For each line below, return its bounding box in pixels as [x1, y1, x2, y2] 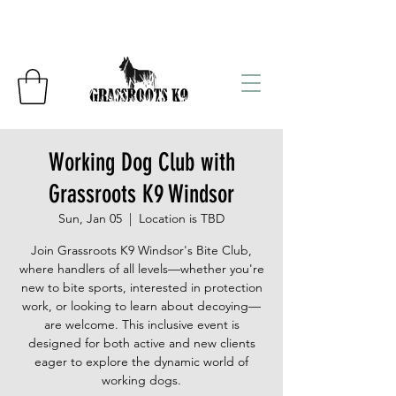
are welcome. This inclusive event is [43, 316, 240, 333]
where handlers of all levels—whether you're [19, 261, 264, 278]
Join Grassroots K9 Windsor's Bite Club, [31, 242, 252, 259]
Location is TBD [139, 210, 225, 227]
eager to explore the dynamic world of [34, 354, 248, 370]
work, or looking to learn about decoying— [22, 298, 261, 315]
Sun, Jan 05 [58, 210, 122, 227]
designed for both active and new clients [27, 335, 255, 352]
